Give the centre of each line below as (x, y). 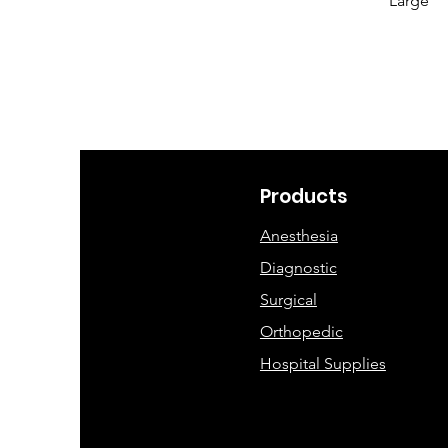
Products (303, 196)
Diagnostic (298, 267)
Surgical (288, 299)
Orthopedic (301, 331)
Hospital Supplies (322, 363)
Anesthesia (298, 235)
